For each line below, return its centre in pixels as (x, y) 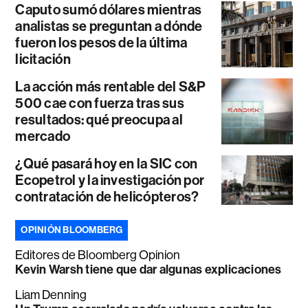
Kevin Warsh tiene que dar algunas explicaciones (148, 269)
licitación (43, 59)
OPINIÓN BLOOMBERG (72, 230)
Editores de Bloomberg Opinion (98, 255)
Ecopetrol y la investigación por (110, 180)
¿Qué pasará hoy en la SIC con (107, 163)
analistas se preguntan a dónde (109, 26)
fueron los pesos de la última (101, 42)
